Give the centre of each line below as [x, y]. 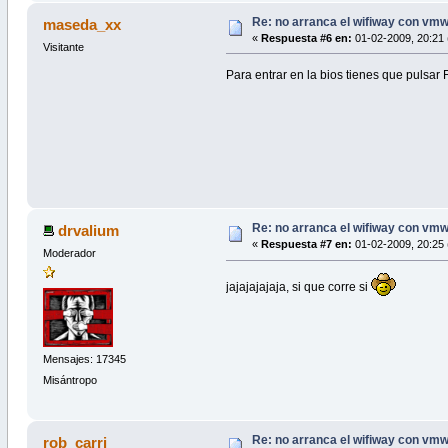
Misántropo [69, 379]
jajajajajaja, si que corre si [299, 287]
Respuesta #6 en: [306, 37]
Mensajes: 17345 [84, 358]
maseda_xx [82, 24]
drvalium [89, 231]
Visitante [63, 46]
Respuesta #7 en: [306, 244]
